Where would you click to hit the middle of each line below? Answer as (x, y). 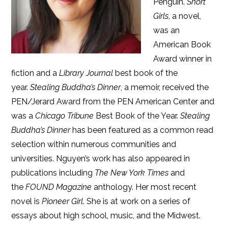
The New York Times (132, 173)
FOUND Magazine (60, 187)
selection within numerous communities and (94, 144)
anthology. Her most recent (145, 187)
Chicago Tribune (65, 116)
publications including (53, 173)
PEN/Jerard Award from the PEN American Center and (113, 102)
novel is (27, 201)
